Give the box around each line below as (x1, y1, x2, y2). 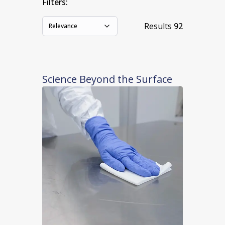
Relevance (49, 22, 77, 31)
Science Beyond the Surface (42, 72, 172, 86)
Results (144, 21, 172, 32)
